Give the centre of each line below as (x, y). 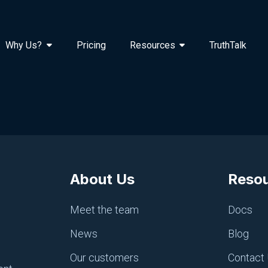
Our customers (104, 257)
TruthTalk (228, 45)
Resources (152, 45)
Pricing (91, 45)
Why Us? (24, 45)
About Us (102, 179)
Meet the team (104, 209)
